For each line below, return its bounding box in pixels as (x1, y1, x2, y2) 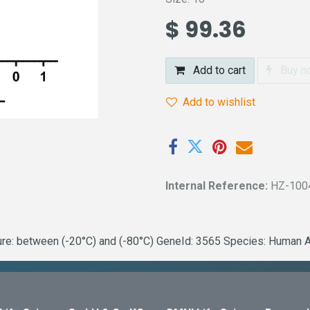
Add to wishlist (183, 95, 255, 109)
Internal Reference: (165, 179, 271, 193)
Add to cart (190, 64, 246, 77)
